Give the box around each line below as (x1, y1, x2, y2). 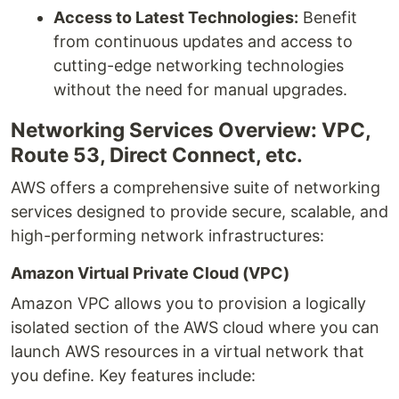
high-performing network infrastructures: (11, 226, 324, 245)
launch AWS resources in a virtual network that (11, 342, 364, 361)
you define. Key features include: (11, 366, 256, 385)
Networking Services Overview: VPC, (11, 118, 370, 142)
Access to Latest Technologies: (53, 8, 298, 27)
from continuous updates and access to (53, 32, 353, 51)
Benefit (298, 8, 357, 27)
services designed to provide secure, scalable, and (11, 202, 388, 221)
